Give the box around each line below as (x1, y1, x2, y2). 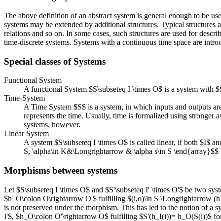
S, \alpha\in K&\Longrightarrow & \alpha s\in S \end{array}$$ (24, 147, 219, 156)
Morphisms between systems (4, 165, 117, 176)
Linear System (4, 129, 49, 138)
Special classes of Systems (4, 56, 106, 67)
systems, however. (24, 120, 80, 129)
